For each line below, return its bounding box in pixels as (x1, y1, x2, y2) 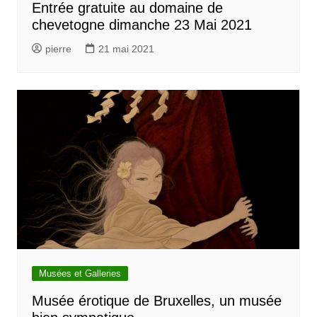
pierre (45, 43, 71, 55)
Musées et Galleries (38, 268, 121, 279)
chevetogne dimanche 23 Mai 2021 (31, 17, 252, 33)
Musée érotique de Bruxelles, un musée (31, 293, 282, 309)
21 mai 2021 (98, 43, 154, 55)
